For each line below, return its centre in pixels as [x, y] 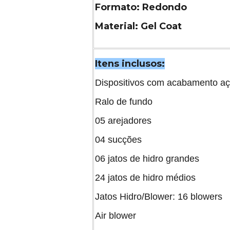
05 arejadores [123, 120]
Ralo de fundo [124, 101]
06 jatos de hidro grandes [147, 158]
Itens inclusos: [130, 63]
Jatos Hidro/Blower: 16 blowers [159, 196]
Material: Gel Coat [138, 26]
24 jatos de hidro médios [145, 177]
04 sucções [118, 139]
